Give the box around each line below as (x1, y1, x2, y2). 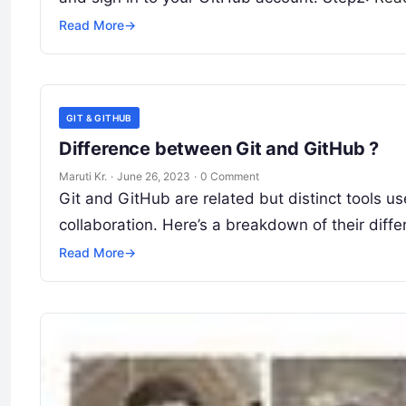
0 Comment (200, 169, 259, 184)
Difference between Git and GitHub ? (59, 138, 379, 160)
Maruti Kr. (59, 169, 107, 184)
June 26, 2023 (117, 169, 190, 184)
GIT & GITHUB (66, 112, 132, 124)
